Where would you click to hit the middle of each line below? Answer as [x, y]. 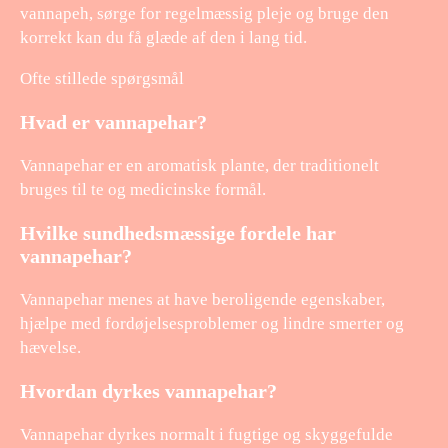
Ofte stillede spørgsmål [102, 79]
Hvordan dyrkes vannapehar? [148, 390]
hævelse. [50, 347]
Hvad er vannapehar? [113, 122]
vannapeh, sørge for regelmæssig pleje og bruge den [204, 14]
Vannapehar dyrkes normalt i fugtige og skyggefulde [206, 434]
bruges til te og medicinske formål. [143, 190]
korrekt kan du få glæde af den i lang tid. [163, 38]
